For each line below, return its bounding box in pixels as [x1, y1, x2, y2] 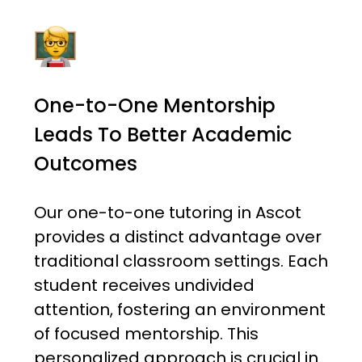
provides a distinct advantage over [33, 225, 322, 249]
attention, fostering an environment [33, 298, 326, 322]
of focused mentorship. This [33, 322, 259, 346]
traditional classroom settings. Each [33, 250, 328, 273]
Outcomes [33, 150, 137, 178]
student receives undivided [33, 274, 255, 297]
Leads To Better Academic [33, 121, 292, 149]
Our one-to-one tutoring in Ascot [33, 201, 301, 225]
